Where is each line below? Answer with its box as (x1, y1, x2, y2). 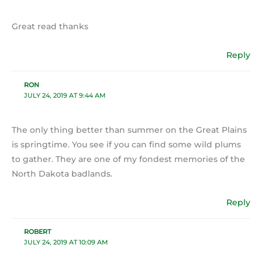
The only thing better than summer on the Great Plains (12, 125, 247, 135)
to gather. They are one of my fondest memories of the (12, 154, 245, 164)
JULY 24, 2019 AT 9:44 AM (23, 91, 106, 99)
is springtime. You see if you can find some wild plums (12, 139, 241, 149)
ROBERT (23, 227, 51, 236)
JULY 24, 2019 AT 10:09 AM (23, 238, 108, 247)
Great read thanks (12, 22, 88, 32)
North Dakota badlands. (12, 168, 112, 178)
